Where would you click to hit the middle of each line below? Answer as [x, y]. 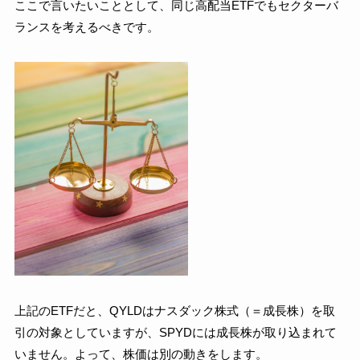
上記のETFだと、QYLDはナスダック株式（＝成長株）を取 [174, 310]
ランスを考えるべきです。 [86, 27]
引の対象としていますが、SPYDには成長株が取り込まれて [175, 332]
